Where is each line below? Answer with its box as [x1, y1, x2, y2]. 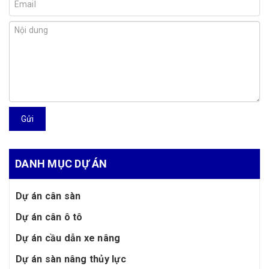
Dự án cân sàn [16, 190, 81, 202]
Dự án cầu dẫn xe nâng [16, 232, 121, 244]
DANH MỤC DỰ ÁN [15, 157, 107, 171]
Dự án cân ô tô [16, 211, 83, 223]
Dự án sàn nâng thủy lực [16, 253, 126, 265]
